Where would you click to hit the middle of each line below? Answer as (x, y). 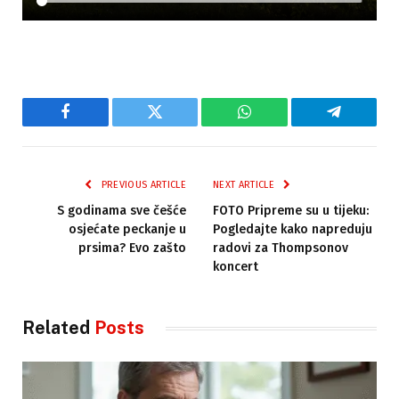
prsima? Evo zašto (132, 248)
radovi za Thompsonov (281, 248)
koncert (236, 267)
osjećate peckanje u (127, 230)
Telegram (363, 125)
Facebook (95, 125)
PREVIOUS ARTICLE (142, 185)
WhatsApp (277, 125)
